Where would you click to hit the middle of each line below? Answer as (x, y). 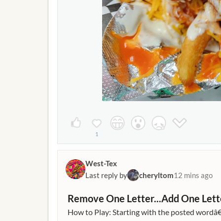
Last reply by (106, 175)
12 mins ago (193, 175)
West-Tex (101, 163)
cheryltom (156, 175)
